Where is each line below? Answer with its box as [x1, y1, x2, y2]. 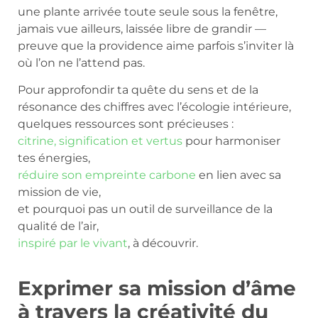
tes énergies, [18, 151, 90, 165]
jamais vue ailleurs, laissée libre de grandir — [18, 21, 266, 35]
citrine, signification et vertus [18, 134, 182, 148]
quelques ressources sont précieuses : [18, 117, 234, 131]
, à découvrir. [128, 236, 198, 251]
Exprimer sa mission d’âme [18, 276, 296, 301]
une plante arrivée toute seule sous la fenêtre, [18, 4, 278, 18]
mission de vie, [18, 185, 101, 199]
